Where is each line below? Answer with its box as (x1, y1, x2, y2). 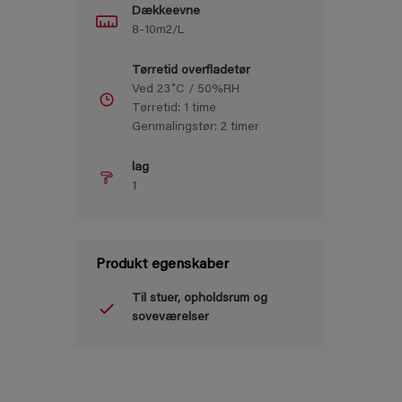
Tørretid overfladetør (132, 65, 250, 77)
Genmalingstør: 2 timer (132, 121, 259, 134)
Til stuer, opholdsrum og (132, 293, 267, 305)
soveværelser (132, 311, 209, 324)
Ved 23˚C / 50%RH (132, 83, 240, 96)
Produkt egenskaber (96, 258, 229, 272)
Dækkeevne (132, 5, 200, 18)
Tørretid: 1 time (132, 102, 216, 115)
